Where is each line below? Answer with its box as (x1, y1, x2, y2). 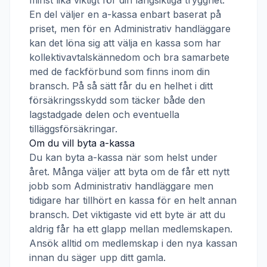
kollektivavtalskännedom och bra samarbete (29, 51, 229, 63)
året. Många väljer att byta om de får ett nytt (29, 166, 229, 178)
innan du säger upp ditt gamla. (29, 252, 166, 263)
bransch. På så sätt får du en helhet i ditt (29, 80, 213, 92)
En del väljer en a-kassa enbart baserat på (29, 8, 221, 20)
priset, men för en (29, 23, 114, 35)
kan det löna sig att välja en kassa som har (29, 37, 221, 49)
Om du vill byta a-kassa (29, 137, 135, 149)
